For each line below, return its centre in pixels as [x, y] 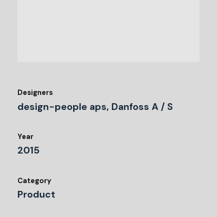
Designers [35, 93]
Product [36, 194]
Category [34, 180]
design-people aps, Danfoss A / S [95, 107]
